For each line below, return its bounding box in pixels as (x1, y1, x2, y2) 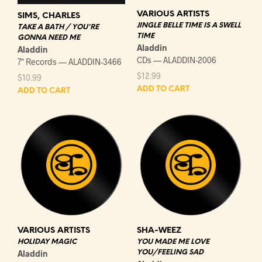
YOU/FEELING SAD (137, 249, 204, 257)
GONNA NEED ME (18, 34, 80, 42)
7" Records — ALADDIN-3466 (18, 57, 122, 67)
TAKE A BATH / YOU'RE (18, 23, 99, 32)
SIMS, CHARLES (18, 12, 80, 21)
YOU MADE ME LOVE (137, 238, 209, 246)
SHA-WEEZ (137, 226, 181, 236)
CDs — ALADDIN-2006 (137, 54, 216, 65)
